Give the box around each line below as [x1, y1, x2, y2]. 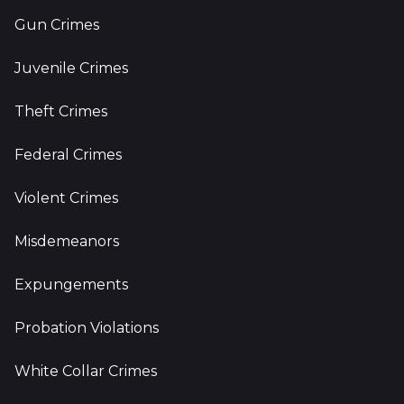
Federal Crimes [14, 146, 122, 163]
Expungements [14, 276, 128, 293]
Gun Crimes [14, 16, 99, 33]
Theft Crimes [14, 103, 107, 120]
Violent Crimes [14, 189, 118, 207]
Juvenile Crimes [14, 60, 128, 77]
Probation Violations [14, 319, 159, 336]
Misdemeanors [14, 233, 119, 250]
